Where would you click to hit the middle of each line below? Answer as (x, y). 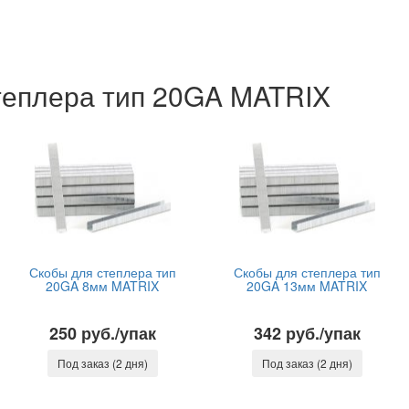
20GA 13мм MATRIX (307, 286)
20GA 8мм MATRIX (102, 286)
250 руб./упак (102, 333)
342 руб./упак (307, 333)
